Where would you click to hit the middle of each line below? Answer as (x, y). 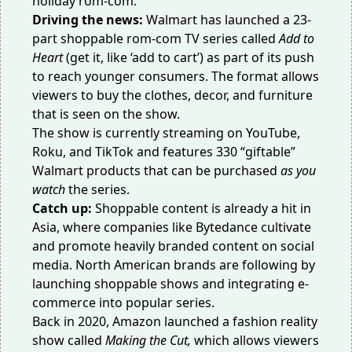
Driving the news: (89, 20)
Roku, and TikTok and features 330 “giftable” (164, 152)
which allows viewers (257, 340)
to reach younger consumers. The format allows (176, 76)
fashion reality (275, 321)
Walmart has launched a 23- (229, 20)
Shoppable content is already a (187, 208)
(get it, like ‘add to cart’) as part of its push (189, 57)
